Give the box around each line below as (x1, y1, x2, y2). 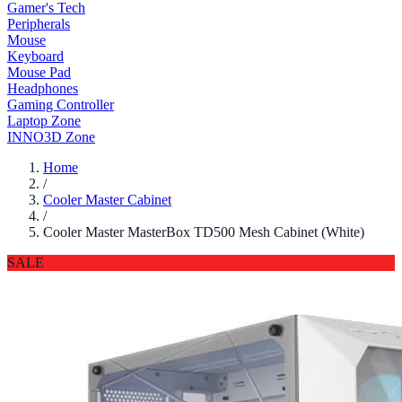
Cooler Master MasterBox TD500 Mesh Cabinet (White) (43, 224, 364, 240)
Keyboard (7, 48, 64, 64)
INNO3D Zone (7, 129, 95, 144)
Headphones (7, 81, 78, 96)
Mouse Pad (7, 65, 71, 80)
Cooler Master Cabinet (43, 192, 171, 207)
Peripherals (7, 16, 70, 31)
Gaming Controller (7, 97, 114, 112)
